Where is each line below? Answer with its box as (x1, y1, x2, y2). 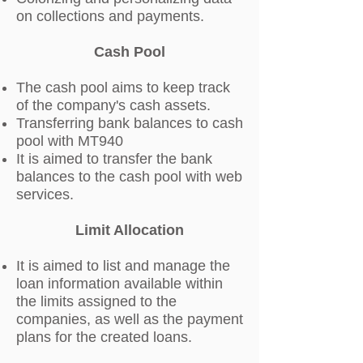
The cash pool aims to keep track (16, 79, 230, 96)
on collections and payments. (16, 8, 204, 24)
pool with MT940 (16, 133, 123, 149)
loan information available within (16, 275, 223, 292)
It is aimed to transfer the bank (16, 151, 212, 167)
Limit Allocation (75, 222, 184, 238)
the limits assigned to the (16, 293, 177, 310)
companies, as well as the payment (16, 311, 243, 327)
